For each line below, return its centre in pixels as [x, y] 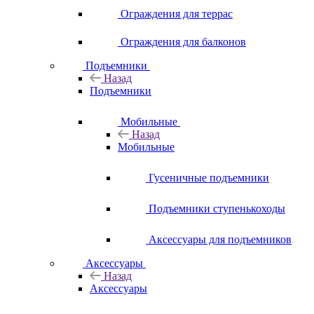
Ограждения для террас [177, 14]
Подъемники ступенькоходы [217, 209]
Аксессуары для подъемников [220, 239]
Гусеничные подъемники [209, 178]
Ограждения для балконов [183, 42]
